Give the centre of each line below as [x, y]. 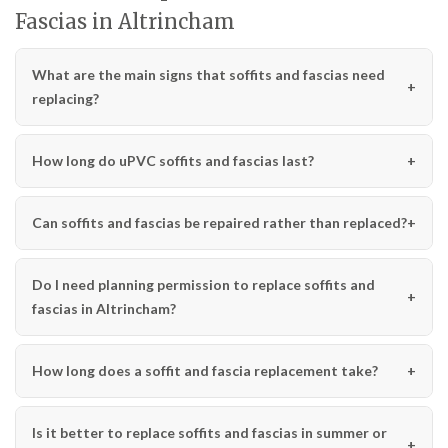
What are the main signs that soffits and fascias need [208, 74]
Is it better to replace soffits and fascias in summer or [209, 432]
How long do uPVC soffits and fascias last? [173, 160]
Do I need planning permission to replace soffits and [203, 284]
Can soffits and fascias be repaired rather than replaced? [219, 222]
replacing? [65, 98]
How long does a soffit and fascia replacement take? [205, 370]
